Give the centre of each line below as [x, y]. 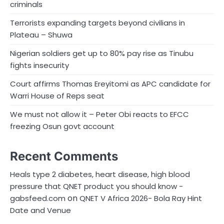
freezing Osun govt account [62, 126]
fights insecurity [39, 65]
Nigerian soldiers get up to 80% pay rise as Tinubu [102, 53]
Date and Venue [40, 210]
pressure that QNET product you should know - [96, 186]
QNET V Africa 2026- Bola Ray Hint [141, 198]
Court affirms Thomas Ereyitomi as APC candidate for [110, 84]
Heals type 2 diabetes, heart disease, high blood [100, 174]
